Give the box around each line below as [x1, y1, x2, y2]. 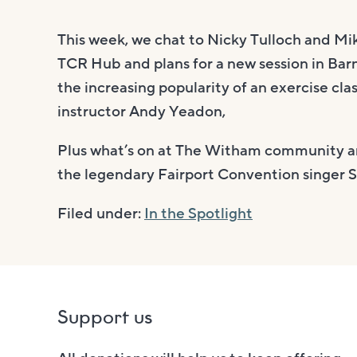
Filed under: [57, 203, 144, 225]
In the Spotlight [144, 203, 253, 225]
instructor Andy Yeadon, [57, 101, 226, 123]
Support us [57, 308, 152, 328]
